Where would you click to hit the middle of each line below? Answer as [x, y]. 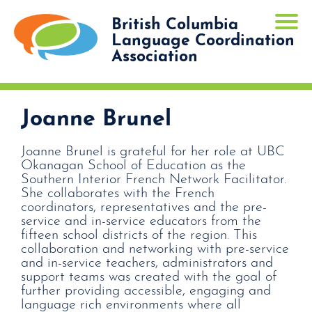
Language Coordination [203, 41]
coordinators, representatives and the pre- [144, 207]
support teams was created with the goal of [149, 277]
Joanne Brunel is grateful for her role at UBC [153, 151]
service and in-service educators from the [141, 221]
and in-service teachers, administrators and [147, 263]
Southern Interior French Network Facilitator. [154, 179]
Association [155, 57]
